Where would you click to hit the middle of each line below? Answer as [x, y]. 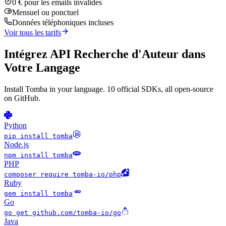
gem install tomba [38, 194]
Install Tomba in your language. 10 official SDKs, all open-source [109, 89]
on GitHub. [22, 98]
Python [15, 126]
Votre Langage [42, 68]
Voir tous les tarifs [33, 33]
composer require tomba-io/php [63, 175]
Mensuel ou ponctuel [45, 13]
